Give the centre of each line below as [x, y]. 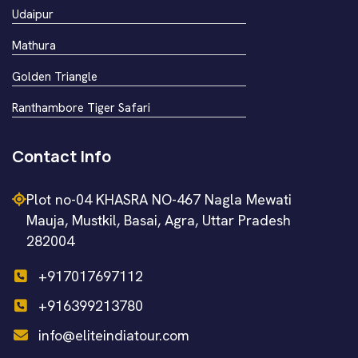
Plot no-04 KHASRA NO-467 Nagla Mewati [159, 199]
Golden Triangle [55, 76]
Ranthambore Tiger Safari [81, 107]
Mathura [34, 45]
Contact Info [62, 156]
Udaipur [33, 14]
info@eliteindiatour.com [113, 335]
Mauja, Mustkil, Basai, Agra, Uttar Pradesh [159, 220]
